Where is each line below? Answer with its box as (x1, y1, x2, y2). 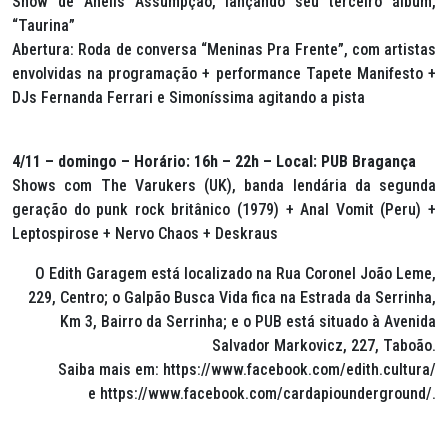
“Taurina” (12, 16, 75, 36)
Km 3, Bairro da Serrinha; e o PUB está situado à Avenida (60, 312, 436, 332)
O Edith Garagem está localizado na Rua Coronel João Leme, (35, 264, 436, 284)
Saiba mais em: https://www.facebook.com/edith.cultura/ (58, 360, 436, 380)
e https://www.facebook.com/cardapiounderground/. (88, 384, 436, 404)
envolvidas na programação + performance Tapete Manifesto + (12, 64, 436, 84)
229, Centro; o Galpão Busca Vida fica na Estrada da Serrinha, (28, 288, 436, 308)
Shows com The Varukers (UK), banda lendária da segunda (12, 176, 436, 196)
